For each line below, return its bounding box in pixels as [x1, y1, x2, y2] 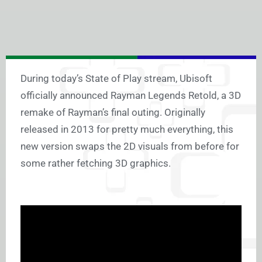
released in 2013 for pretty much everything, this [20, 123, 233, 136]
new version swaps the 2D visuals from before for [20, 140, 239, 153]
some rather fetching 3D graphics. [20, 157, 171, 170]
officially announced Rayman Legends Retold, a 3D [20, 89, 241, 102]
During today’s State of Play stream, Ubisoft [20, 73, 212, 85]
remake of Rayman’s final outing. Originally [20, 106, 205, 119]
